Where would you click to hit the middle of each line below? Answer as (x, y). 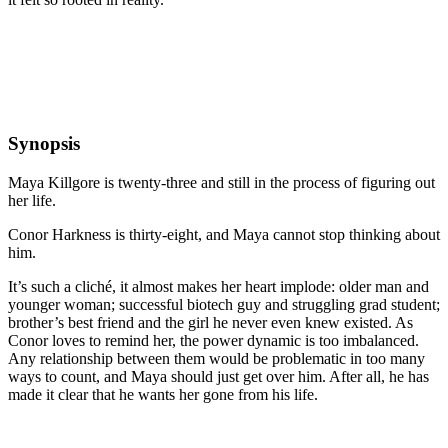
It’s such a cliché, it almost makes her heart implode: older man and (218, 286)
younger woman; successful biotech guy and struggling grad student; (224, 304)
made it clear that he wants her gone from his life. (163, 394)
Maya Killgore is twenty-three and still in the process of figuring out (221, 182)
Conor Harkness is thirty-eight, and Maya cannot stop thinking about (224, 234)
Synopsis (44, 144)
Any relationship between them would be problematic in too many (216, 358)
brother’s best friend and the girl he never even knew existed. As (210, 322)
